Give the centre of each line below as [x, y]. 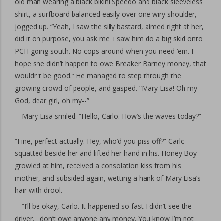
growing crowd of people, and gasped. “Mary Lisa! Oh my [106, 88]
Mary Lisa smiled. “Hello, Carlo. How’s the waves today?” [111, 116]
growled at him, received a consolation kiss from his [98, 166]
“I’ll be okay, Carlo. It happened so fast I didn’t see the [107, 206]
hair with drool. [38, 190]
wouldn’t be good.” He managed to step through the [98, 76]
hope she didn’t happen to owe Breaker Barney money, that [110, 63]
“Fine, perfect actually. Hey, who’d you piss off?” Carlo [100, 141]
